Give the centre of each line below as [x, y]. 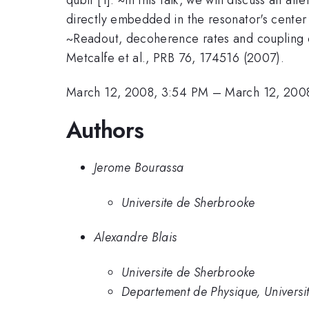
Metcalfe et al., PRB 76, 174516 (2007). [176, 58]
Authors [105, 130]
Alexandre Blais [136, 238]
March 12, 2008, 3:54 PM [138, 93]
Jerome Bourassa [139, 168]
